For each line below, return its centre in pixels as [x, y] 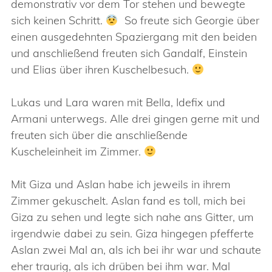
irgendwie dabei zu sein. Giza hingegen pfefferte [132, 233]
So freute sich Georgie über [189, 20]
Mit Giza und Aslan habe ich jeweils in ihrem [121, 184]
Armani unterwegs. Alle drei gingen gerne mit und [135, 119]
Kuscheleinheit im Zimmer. [77, 151]
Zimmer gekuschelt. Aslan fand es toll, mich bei [128, 201]
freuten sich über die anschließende [99, 135]
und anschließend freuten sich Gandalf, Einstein [129, 53]
